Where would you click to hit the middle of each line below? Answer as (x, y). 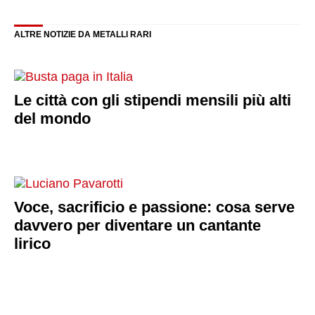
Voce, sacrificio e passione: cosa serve (154, 207)
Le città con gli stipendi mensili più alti (153, 101)
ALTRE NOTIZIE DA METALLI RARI (83, 34)
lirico (32, 244)
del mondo (52, 119)
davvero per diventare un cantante (137, 225)
